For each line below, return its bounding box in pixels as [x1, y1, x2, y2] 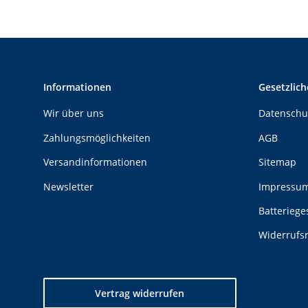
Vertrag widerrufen [95, 286, 185, 300]
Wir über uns [43, 107, 104, 120]
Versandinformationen [43, 155, 147, 169]
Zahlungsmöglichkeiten [43, 131, 151, 144]
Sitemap [258, 155, 296, 169]
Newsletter [43, 179, 93, 193]
